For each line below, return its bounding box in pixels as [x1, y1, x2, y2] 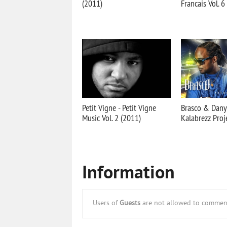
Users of [93, 199, 120, 208]
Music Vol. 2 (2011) [82, 112, 141, 124]
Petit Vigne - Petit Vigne [82, 102, 156, 113]
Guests [120, 199, 140, 208]
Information [82, 162, 175, 185]
